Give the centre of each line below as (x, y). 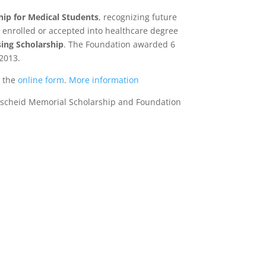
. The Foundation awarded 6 (120, 45)
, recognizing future (138, 17)
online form (41, 80)
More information (104, 80)
